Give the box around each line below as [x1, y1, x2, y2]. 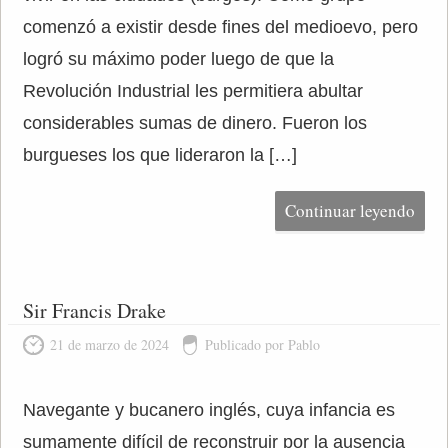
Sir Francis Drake [22, 297, 166, 324]
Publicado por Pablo [204, 335, 320, 354]
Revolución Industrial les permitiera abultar [22, 81, 363, 101]
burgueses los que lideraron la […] [22, 145, 297, 165]
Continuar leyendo [285, 199, 416, 222]
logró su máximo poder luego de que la [22, 49, 334, 69]
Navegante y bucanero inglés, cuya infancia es [22, 400, 395, 420]
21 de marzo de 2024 [49, 335, 169, 354]
